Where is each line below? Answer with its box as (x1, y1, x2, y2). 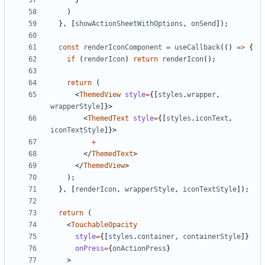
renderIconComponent (83, 43, 162, 52)
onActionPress (112, 244, 166, 253)
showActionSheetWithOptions (75, 20, 183, 28)
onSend (191, 20, 216, 28)
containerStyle (183, 232, 241, 241)
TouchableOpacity (71, 221, 137, 230)
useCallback (174, 43, 220, 52)
